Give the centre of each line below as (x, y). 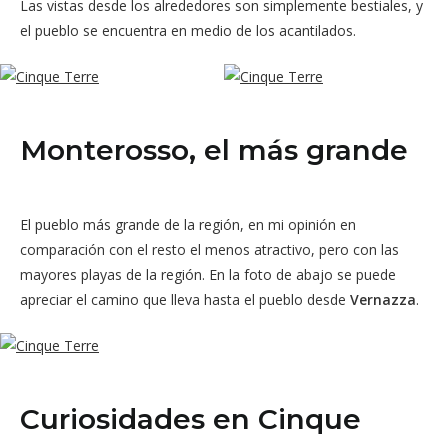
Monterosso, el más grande (214, 149)
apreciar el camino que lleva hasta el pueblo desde (185, 299)
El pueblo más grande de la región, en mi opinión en (188, 224)
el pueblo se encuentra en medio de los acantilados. (188, 30)
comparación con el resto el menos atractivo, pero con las (209, 249)
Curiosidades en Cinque (190, 418)
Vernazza (383, 299)
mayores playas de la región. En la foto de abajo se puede (208, 274)
